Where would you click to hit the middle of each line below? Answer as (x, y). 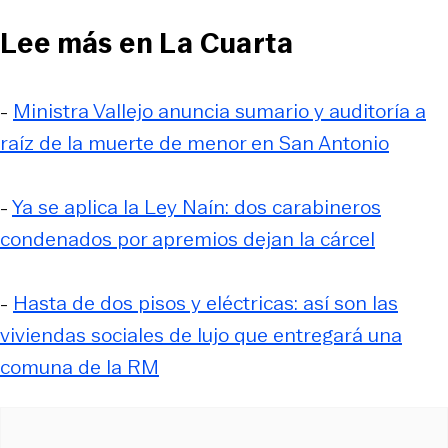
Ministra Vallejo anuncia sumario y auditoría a (219, 110)
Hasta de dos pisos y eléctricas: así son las (205, 302)
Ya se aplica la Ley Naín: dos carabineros (196, 206)
